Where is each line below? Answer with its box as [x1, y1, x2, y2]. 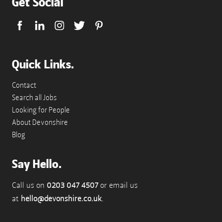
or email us [98, 179, 138, 191]
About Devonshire [12, 117, 68, 127]
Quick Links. [12, 55, 74, 73]
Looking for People [12, 105, 70, 115]
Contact [12, 80, 36, 90]
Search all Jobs [12, 92, 57, 103]
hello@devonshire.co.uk [21, 193, 102, 204]
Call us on [12, 179, 47, 191]
